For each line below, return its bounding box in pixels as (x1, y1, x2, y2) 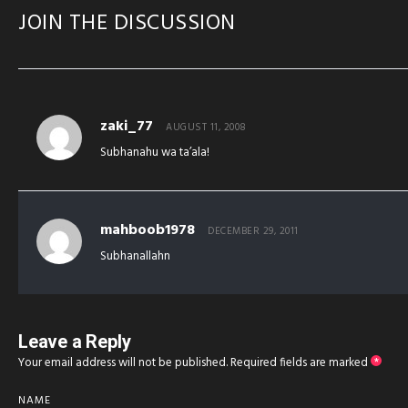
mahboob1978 (100, 218, 195, 242)
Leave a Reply (18, 330, 131, 352)
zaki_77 (100, 114, 153, 138)
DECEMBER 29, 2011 (208, 222, 299, 240)
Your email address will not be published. (18, 352, 228, 372)
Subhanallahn (100, 246, 170, 266)
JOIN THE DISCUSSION (18, 5, 236, 41)
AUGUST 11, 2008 (166, 118, 247, 136)
